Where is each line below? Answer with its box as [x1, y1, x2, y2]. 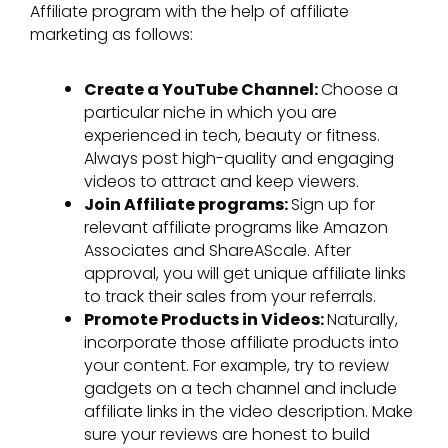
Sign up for [291, 192, 375, 216]
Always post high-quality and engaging [84, 146, 394, 170]
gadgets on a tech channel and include [84, 376, 397, 400]
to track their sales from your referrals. [84, 284, 376, 308]
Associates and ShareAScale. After [84, 238, 351, 262]
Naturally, [327, 307, 398, 331]
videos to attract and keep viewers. [84, 169, 359, 193]
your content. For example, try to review [84, 353, 389, 377]
